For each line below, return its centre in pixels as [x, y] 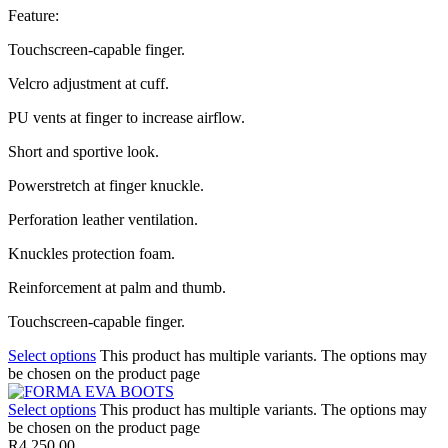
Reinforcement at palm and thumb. [117, 287]
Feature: [33, 15]
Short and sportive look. [83, 151]
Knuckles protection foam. [91, 253]
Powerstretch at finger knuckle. [106, 185]
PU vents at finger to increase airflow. [126, 117]
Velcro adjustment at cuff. [88, 83]
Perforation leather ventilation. [103, 219]
